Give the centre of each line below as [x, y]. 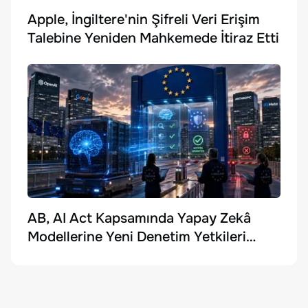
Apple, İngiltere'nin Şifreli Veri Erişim [144, 20]
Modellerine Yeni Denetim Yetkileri [137, 236]
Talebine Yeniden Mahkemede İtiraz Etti [153, 38]
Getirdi [49, 255]
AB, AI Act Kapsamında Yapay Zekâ [139, 218]
